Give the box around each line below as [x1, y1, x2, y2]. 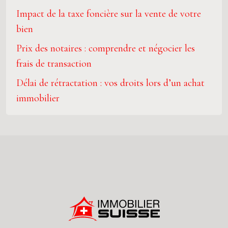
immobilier [16, 92, 60, 104]
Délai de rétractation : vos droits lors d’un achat [16, 77, 205, 89]
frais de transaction [16, 58, 92, 70]
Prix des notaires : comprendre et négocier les [16, 42, 195, 54]
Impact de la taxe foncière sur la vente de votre [16, 8, 201, 20]
